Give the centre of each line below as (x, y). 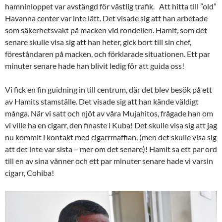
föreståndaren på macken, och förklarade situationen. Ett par (108, 54)
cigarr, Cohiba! (29, 172)
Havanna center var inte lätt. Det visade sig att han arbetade (106, 18)
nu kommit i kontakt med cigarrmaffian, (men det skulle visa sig (111, 137)
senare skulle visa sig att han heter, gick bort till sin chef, (98, 42)
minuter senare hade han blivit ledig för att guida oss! (95, 65)
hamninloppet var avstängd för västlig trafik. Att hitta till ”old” (111, 6)
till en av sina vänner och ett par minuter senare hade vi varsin (109, 161)
